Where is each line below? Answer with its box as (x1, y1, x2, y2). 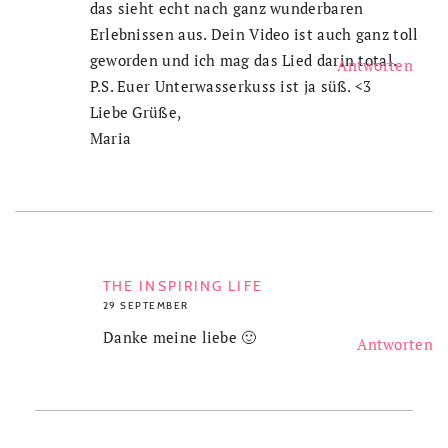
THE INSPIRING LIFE (102, 277, 263, 296)
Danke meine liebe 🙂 (102, 327, 257, 348)
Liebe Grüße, (89, 102, 182, 123)
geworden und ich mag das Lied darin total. (89, 50, 398, 71)
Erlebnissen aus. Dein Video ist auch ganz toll (89, 24, 419, 45)
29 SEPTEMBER (102, 299, 189, 313)
